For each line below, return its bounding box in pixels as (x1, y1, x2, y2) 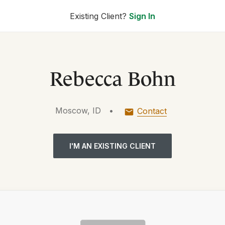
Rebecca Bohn (49, 62, 176, 90)
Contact (137, 106, 167, 116)
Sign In (129, 11, 155, 21)
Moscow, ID (55, 105, 101, 116)
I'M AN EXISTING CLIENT (69, 142, 156, 150)
